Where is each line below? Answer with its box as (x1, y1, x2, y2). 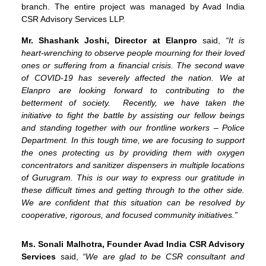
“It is (225, 35, 245, 45)
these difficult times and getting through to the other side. (21, 185, 245, 195)
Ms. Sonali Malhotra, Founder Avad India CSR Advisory (21, 239, 245, 249)
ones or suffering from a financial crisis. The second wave (21, 60, 245, 70)
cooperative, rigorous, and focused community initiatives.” (21, 210, 237, 220)
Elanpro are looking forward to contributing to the (21, 85, 245, 95)
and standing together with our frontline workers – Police (21, 122, 245, 132)
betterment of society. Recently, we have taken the (21, 97, 245, 107)
